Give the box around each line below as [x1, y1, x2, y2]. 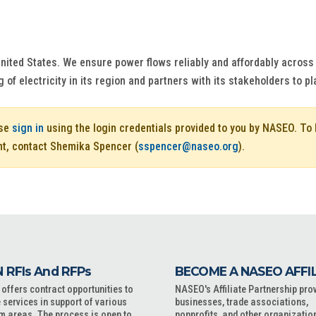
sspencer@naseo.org [138, 140, 238, 153]
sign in [12, 121, 44, 135]
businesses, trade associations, [175, 296, 308, 308]
